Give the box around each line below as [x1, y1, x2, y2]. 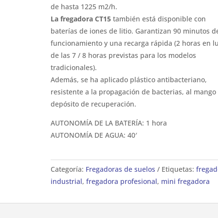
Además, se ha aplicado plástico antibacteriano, [50, 75, 207, 84]
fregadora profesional [86, 177, 157, 186]
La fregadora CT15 [50, 14, 111, 23]
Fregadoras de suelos [85, 164, 155, 174]
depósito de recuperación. [50, 99, 136, 109]
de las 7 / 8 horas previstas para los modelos [50, 51, 196, 60]
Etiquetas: [161, 164, 196, 174]
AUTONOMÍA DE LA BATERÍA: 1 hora [50, 118, 167, 127]
